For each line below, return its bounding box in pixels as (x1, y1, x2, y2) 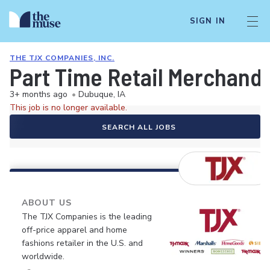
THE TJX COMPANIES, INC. (10, 53, 115, 63)
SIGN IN (189, 16, 225, 27)
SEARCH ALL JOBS (101, 122, 176, 132)
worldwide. (22, 251, 64, 262)
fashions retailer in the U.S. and (22, 237, 143, 249)
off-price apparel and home (22, 224, 127, 236)
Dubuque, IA (78, 89, 125, 100)
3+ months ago (10, 89, 67, 100)
